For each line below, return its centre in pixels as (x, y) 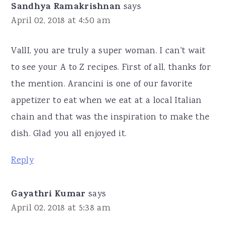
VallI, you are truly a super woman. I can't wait (108, 51)
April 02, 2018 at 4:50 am (61, 21)
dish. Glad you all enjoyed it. (69, 134)
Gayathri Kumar (48, 195)
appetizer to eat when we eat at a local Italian (106, 101)
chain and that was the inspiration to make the (110, 118)
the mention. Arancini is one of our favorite (102, 85)
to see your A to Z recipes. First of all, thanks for (111, 68)
